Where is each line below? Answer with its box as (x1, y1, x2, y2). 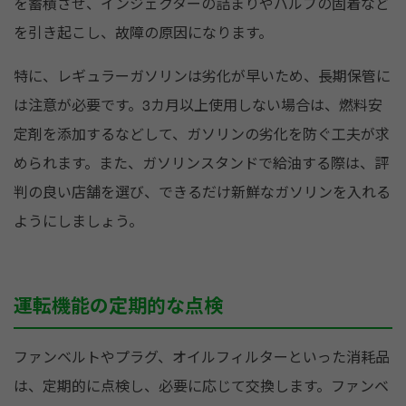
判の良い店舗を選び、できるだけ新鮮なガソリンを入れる (14, 181, 391, 203)
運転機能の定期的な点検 (14, 291, 223, 319)
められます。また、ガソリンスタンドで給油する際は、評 (14, 152, 389, 174)
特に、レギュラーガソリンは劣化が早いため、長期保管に (14, 65, 391, 87)
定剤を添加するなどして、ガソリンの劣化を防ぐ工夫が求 (14, 123, 390, 145)
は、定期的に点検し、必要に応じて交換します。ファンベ (14, 375, 389, 397)
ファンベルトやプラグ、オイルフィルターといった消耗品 (14, 346, 390, 368)
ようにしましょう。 (14, 210, 143, 232)
